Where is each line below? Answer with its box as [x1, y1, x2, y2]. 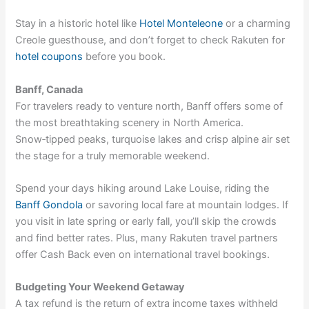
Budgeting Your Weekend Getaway [15, 281, 186, 294]
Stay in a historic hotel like [15, 17, 140, 30]
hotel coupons [15, 50, 83, 63]
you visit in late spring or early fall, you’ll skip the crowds [15, 215, 277, 228]
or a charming [223, 17, 291, 30]
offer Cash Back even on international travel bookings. [15, 248, 270, 261]
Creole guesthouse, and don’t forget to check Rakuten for [15, 34, 286, 47]
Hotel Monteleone [139, 17, 223, 30]
